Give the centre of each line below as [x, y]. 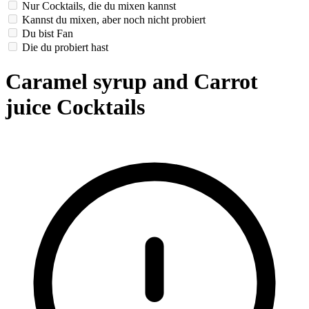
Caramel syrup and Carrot [132, 81]
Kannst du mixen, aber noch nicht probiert [114, 20]
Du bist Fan [48, 34]
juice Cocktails [75, 107]
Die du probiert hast [65, 48]
